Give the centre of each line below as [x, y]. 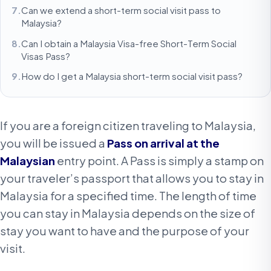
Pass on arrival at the [163, 143]
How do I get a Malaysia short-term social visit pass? [132, 76]
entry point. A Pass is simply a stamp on [159, 161]
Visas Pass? [46, 56]
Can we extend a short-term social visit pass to [121, 10]
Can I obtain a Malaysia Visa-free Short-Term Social [129, 43]
